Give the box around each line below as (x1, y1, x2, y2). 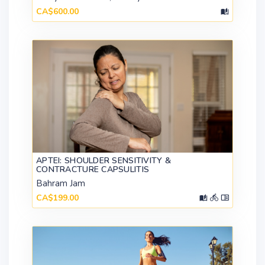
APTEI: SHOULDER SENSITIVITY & (36, 155, 172, 167)
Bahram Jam (36, 177, 85, 190)
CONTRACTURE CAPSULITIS (36, 164, 150, 176)
